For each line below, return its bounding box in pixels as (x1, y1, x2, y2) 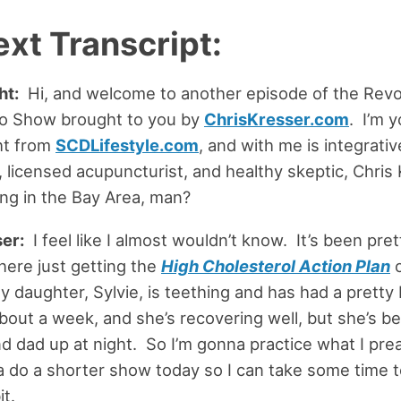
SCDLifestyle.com (55, 135, 199, 156)
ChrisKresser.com (203, 109, 349, 130)
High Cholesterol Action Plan (160, 255, 390, 276)
